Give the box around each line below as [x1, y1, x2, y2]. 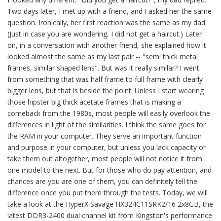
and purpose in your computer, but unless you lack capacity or [7, 143, 206, 152]
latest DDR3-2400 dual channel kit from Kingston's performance [7, 211, 212, 220]
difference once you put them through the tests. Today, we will [7, 188, 208, 197]
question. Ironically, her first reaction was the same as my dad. [7, 18, 207, 27]
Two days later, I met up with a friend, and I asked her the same [7, 6, 212, 16]
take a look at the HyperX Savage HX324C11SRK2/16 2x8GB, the [7, 199, 213, 209]
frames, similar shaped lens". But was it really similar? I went [7, 63, 199, 73]
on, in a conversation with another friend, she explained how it [7, 40, 206, 50]
